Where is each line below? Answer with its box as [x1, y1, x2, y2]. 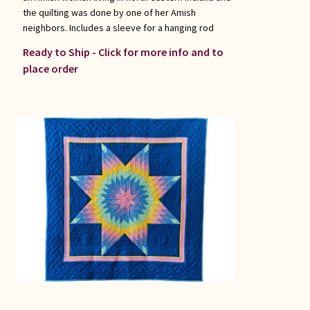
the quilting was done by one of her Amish [22, 6, 196, 19]
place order [22, 61, 78, 75]
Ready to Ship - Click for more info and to [22, 44, 224, 59]
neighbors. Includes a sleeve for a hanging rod [22, 21, 214, 35]
